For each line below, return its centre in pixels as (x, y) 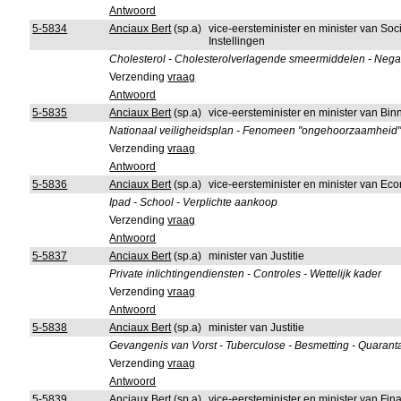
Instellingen (237, 41)
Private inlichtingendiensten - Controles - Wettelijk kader (246, 274)
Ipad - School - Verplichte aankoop (194, 202)
